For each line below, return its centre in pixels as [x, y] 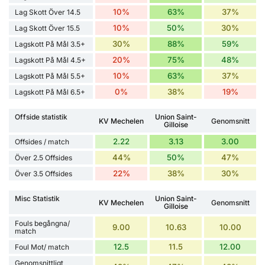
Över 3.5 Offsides [43, 174]
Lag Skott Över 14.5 [48, 12]
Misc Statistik [37, 199]
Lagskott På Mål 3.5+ [50, 44]
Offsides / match [42, 142]
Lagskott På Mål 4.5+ [50, 60]
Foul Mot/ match [42, 247]
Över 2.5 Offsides [43, 158]
